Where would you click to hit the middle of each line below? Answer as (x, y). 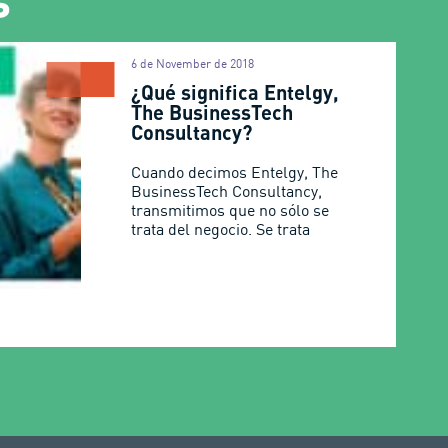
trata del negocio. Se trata (221, 229)
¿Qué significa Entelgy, (235, 92)
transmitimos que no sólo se (230, 210)
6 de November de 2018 (193, 64)
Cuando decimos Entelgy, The (235, 172)
